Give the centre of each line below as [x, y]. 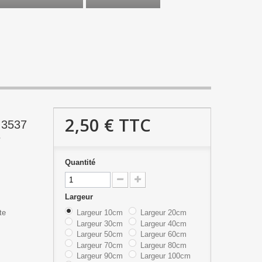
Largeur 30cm [99, 223]
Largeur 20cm [163, 213]
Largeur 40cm [163, 223]
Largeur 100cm [165, 256]
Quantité [80, 162]
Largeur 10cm [99, 213]
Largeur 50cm [99, 235]
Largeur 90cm [99, 256]
